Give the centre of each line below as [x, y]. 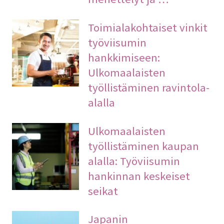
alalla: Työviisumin [134, 160]
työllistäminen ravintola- [149, 87]
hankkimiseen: [124, 57]
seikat [103, 190]
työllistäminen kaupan [144, 145]
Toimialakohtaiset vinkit [148, 27]
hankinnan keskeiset [139, 175]
